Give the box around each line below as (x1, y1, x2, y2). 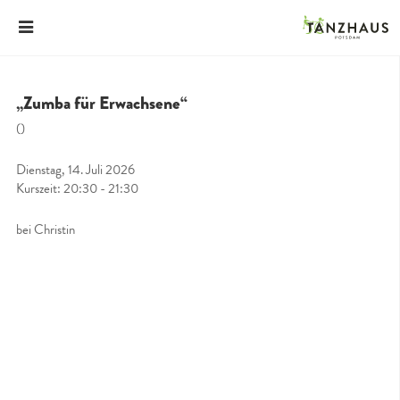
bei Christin (16, 219, 75, 239)
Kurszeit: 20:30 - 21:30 (16, 178, 138, 198)
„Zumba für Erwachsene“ (16, 90, 187, 116)
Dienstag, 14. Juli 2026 (16, 159, 135, 179)
